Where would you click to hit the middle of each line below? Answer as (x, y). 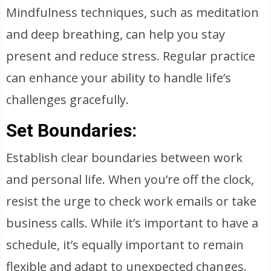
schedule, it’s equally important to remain (125, 245)
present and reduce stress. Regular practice (131, 56)
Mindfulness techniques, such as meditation (133, 12)
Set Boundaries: (72, 130)
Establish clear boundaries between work (125, 158)
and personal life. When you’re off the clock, (130, 179)
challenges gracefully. (68, 100)
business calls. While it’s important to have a (132, 223)
